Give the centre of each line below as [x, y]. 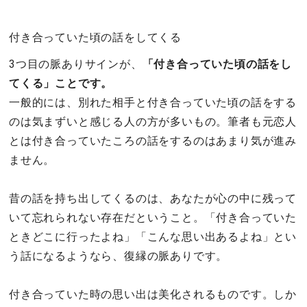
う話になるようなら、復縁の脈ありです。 [119, 256]
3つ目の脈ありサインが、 [76, 64]
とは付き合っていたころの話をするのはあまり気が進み [153, 140]
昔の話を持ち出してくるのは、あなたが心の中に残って [153, 198]
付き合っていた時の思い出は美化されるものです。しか [153, 294]
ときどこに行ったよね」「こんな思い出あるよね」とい [153, 236]
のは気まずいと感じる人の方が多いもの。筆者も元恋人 [153, 121]
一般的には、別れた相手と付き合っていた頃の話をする [153, 102]
